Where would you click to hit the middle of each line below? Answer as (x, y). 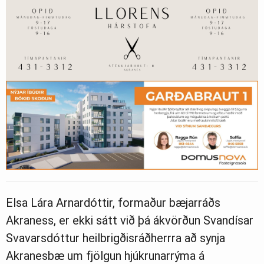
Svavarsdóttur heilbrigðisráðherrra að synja (115, 238)
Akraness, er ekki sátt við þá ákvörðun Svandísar (130, 220)
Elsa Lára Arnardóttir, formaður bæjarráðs (113, 202)
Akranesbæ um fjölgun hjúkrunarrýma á (105, 255)
